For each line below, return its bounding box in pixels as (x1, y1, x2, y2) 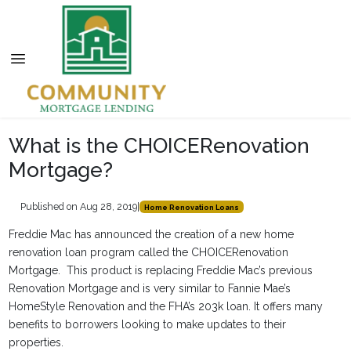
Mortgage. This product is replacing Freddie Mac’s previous (8, 264, 313, 277)
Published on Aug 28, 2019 (20, 201, 137, 212)
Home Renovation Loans (143, 202, 239, 212)
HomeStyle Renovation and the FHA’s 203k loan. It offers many (8, 300, 323, 313)
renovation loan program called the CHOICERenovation (8, 246, 288, 259)
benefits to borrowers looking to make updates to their (8, 318, 286, 331)
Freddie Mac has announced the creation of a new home (8, 228, 294, 241)
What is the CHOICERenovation (8, 134, 309, 157)
